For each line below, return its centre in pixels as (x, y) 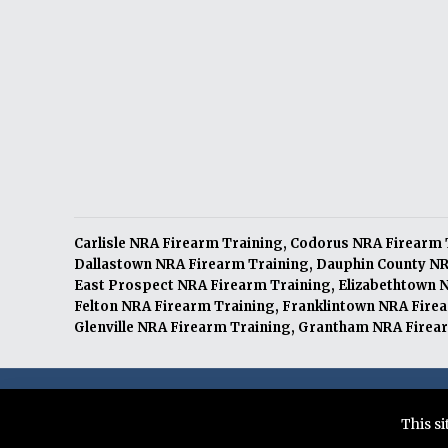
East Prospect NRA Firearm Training (203, 285)
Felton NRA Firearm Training (175, 306)
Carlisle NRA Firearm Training (179, 243)
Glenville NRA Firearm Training (183, 327)
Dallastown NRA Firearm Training (192, 264)
